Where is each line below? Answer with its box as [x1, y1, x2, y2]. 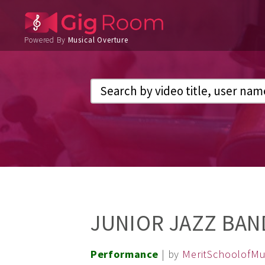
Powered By [24, 35, 68, 46]
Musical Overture [67, 35, 128, 46]
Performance [90, 247, 159, 261]
